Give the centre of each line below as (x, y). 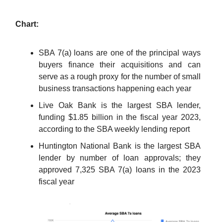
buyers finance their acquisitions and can (120, 64)
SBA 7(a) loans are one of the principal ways (120, 53)
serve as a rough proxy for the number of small (120, 76)
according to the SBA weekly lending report (114, 129)
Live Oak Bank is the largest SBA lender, (120, 105)
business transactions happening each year (115, 88)
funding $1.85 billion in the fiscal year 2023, (120, 117)
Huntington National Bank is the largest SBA (120, 146)
